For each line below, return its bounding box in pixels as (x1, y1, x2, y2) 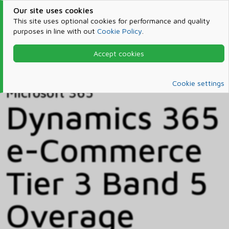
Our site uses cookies (13, 6, 93, 15)
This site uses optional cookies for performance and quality (13, 16, 210, 25)
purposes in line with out (13, 27, 97, 35)
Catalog (18, 63, 48, 74)
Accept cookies (93, 49, 144, 58)
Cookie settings (172, 79, 224, 88)
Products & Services (42, 51, 121, 62)
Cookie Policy (97, 27, 142, 35)
